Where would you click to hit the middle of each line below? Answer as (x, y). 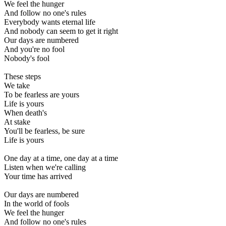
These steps (22, 77)
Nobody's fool (27, 59)
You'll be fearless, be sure (44, 131)
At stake (17, 122)
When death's (25, 113)
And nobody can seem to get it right (61, 31)
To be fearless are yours (42, 95)
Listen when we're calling (45, 167)
